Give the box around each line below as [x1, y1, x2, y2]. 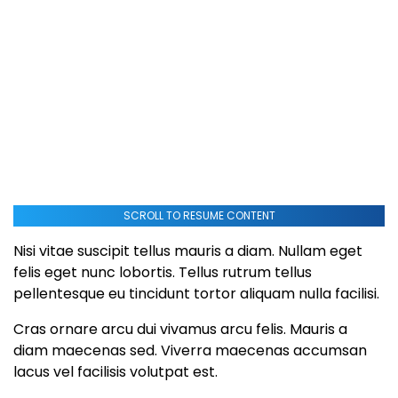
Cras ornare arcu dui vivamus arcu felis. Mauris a [13, 318, 347, 339]
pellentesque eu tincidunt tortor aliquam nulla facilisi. [13, 283, 379, 304]
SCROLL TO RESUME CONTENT [123, 207, 275, 223]
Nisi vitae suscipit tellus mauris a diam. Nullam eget [13, 240, 362, 261]
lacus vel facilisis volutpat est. [13, 361, 218, 382]
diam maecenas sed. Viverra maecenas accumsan [13, 339, 367, 361]
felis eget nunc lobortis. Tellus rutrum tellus [13, 261, 312, 283]
